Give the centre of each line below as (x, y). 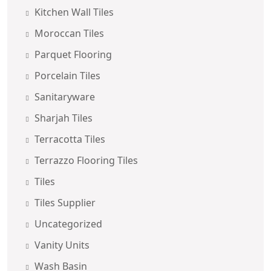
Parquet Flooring (73, 54)
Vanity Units (62, 245)
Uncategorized (68, 224)
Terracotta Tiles (70, 139)
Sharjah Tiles (64, 118)
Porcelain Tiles (67, 75)
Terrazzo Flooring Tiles (86, 160)
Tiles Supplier (65, 202)
